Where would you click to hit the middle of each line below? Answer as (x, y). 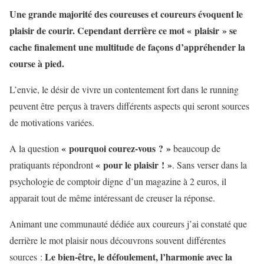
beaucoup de (196, 148)
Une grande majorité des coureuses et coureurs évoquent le (126, 14)
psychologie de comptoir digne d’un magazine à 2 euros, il (118, 181)
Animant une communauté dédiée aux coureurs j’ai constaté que (128, 224)
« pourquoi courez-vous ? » (116, 148)
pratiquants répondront (52, 165)
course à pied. (37, 63)
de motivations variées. (52, 122)
